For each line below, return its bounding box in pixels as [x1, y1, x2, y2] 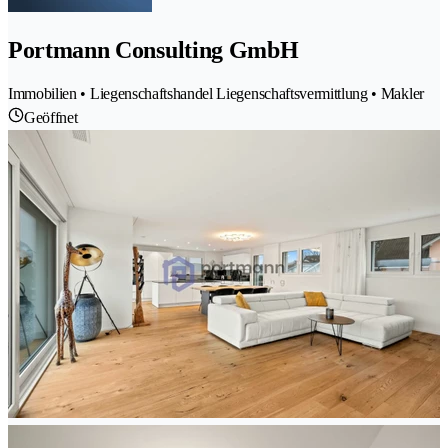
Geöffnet [24, 109, 78, 127]
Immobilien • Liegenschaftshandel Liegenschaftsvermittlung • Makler [8, 85, 424, 103]
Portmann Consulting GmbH [8, 37, 299, 64]
